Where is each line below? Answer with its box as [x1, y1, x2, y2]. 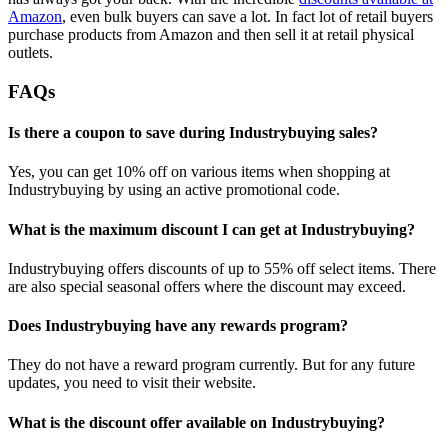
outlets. [8, 44, 53, 62]
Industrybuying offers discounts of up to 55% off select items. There [8, 259, 436, 277]
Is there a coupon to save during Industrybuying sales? [8, 124, 378, 142]
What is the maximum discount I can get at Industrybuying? [8, 220, 415, 238]
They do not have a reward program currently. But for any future [8, 356, 415, 374]
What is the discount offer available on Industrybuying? [8, 413, 385, 431]
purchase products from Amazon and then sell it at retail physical [8, 26, 414, 44]
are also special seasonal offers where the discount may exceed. [8, 277, 406, 295]
